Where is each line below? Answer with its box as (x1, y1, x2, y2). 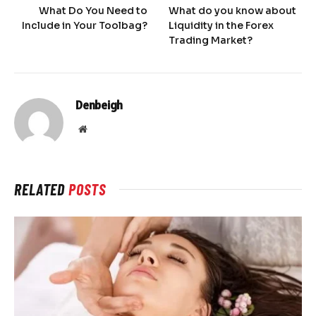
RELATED (14, 179, 69, 198)
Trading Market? (169, 33, 253, 47)
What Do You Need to (39, 4, 147, 17)
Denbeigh (75, 97, 123, 113)
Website (86, 123, 118, 133)
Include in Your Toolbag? (22, 18, 147, 32)
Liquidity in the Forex (169, 18, 274, 32)
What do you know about (169, 4, 296, 17)
